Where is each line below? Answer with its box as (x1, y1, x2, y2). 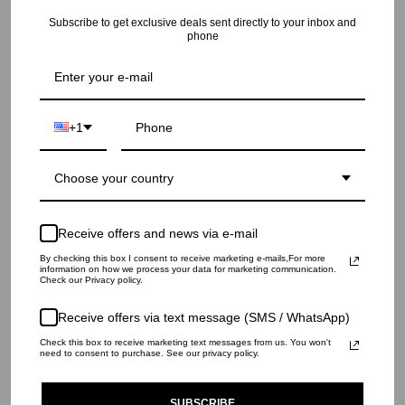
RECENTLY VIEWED (140, 10, 265, 24)
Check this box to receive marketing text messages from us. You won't (40, 336, 331, 347)
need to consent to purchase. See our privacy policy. (40, 347, 259, 358)
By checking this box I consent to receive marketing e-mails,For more (40, 252, 325, 263)
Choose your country (54, 170, 174, 185)
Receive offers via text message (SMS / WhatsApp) (58, 309, 350, 325)
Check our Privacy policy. (40, 274, 143, 285)
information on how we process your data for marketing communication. (40, 263, 336, 274)
